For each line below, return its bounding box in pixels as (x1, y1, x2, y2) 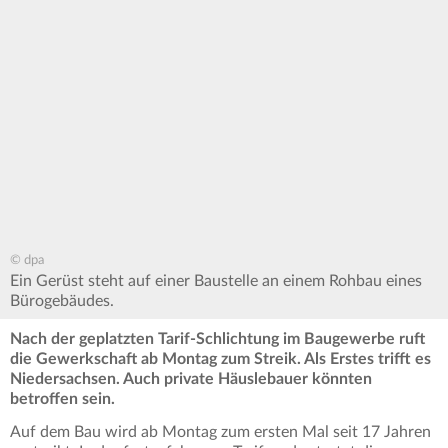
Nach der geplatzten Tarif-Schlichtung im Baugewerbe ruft (10, 331, 425, 348)
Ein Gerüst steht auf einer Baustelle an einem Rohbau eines (10, 273, 422, 290)
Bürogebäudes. (10, 293, 114, 310)
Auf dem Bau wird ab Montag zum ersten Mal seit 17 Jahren (10, 424, 431, 441)
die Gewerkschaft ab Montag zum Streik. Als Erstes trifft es (10, 351, 431, 368)
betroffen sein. (10, 391, 115, 408)
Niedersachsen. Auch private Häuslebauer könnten (10, 371, 372, 388)
